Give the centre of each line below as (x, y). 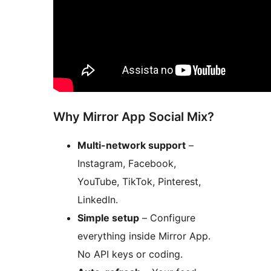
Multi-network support (132, 145)
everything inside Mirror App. (144, 236)
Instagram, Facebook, (127, 164)
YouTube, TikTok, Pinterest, (139, 182)
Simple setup (108, 218)
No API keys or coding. (130, 254)
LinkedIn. (98, 200)
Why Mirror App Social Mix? (134, 117)
